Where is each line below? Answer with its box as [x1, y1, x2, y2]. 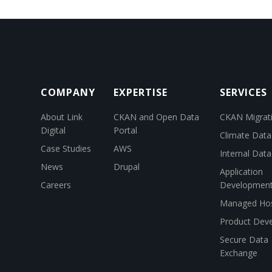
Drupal [114, 161, 140, 173]
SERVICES [220, 86, 267, 100]
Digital [41, 124, 66, 137]
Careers [41, 179, 71, 191]
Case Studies [41, 143, 91, 155]
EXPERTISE [114, 86, 168, 100]
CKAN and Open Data [114, 111, 199, 123]
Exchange [220, 247, 257, 259]
